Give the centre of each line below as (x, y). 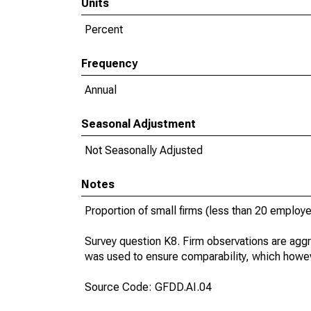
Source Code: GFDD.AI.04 (148, 287)
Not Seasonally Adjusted (144, 150)
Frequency (109, 64)
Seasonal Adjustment (138, 124)
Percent (104, 30)
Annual (101, 90)
